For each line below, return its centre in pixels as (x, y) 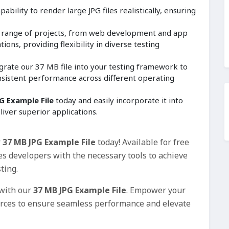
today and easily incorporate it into (118, 100)
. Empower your (156, 190)
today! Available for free (142, 142)
